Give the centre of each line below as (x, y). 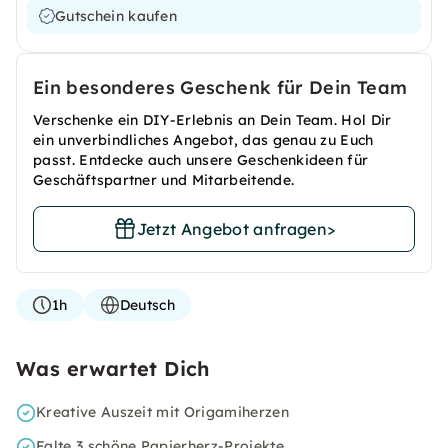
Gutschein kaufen (116, 16)
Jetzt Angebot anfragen (231, 229)
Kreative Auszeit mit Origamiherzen (162, 412)
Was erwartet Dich (113, 368)
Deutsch (147, 305)
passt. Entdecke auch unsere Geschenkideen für (201, 160)
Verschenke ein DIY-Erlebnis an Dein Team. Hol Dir (212, 120)
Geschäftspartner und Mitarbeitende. (164, 180)
